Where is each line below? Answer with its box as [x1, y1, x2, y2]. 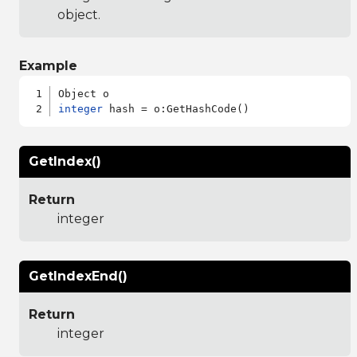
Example [19, 57, 77, 73]
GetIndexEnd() [29, 268, 127, 284]
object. [57, 6, 100, 22]
